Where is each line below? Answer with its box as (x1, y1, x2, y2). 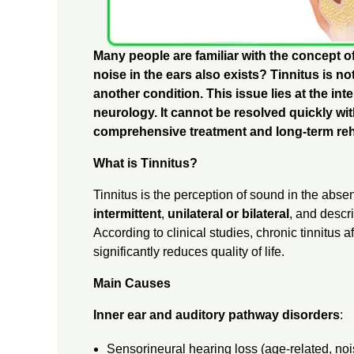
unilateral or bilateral (167, 206, 289, 220)
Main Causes (92, 276, 171, 290)
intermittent (92, 206, 161, 220)
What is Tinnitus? (92, 156, 198, 170)
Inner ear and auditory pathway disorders (92, 307, 340, 322)
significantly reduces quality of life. (92, 244, 284, 258)
